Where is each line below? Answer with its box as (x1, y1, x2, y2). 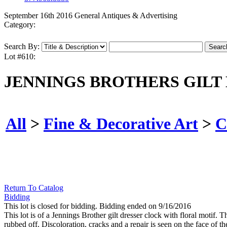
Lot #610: (4, 52, 35, 61)
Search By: (4, 42, 40, 51)
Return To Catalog (4, 183, 63, 193)
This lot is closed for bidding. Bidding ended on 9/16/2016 (4, 202, 191, 211)
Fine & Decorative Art (44, 114, 198, 133)
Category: (4, 20, 35, 29)
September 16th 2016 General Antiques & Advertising (4, 11, 177, 20)
